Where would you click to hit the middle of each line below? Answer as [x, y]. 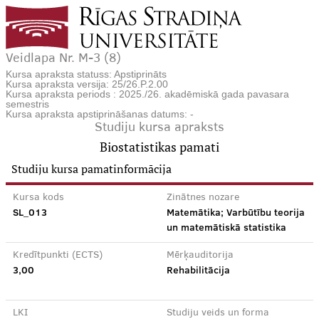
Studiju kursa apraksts [159, 128]
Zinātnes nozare [203, 198]
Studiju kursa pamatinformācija [91, 169]
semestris [27, 104]
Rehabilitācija [198, 270]
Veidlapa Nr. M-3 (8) [63, 59]
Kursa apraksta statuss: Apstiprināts [86, 74]
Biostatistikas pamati [159, 147]
